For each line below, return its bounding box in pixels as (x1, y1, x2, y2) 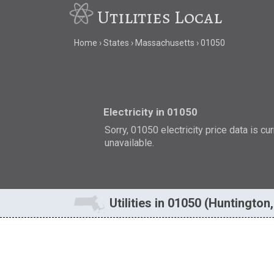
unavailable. (105, 136, 155, 149)
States (103, 38, 129, 48)
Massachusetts (135, 38, 194, 48)
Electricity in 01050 (103, 105, 198, 118)
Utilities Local (97, 5, 223, 29)
